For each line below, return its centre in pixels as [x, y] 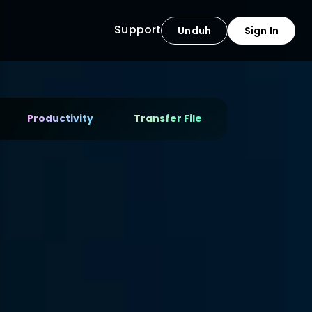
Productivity [60, 118]
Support [138, 30]
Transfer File [168, 118]
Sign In [262, 30]
